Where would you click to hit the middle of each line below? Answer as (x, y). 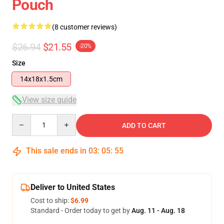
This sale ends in (56, 151)
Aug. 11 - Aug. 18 (158, 210)
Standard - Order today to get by (81, 210)
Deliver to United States (73, 187)
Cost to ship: (50, 200)
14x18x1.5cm (41, 79)
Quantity (25, 118)
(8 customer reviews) (84, 27)
